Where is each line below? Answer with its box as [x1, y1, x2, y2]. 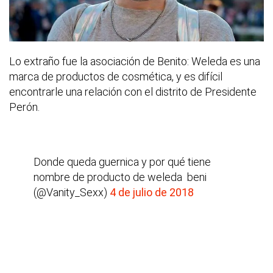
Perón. [9, 101, 40, 114]
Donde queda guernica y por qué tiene [34, 155, 211, 169]
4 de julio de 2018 [110, 186, 194, 199]
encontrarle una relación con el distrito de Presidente [9, 85, 257, 99]
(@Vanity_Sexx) [34, 186, 110, 199]
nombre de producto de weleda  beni [34, 171, 207, 184]
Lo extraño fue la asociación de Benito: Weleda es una [9, 55, 260, 68]
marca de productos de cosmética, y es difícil [9, 70, 222, 83]
